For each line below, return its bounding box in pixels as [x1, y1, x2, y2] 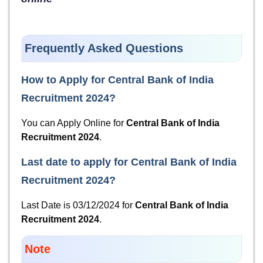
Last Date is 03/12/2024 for [21, 200, 135, 211]
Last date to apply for [21, 156, 131, 168]
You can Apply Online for [21, 118, 126, 129]
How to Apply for [21, 74, 108, 86]
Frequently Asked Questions [25, 42, 183, 55]
